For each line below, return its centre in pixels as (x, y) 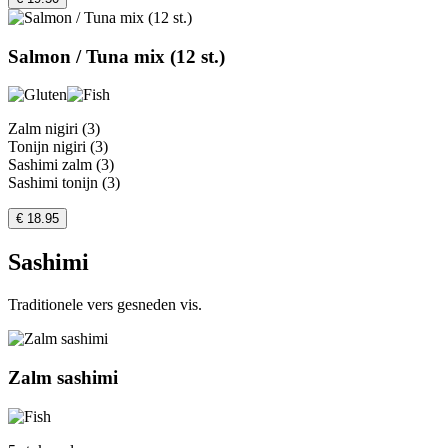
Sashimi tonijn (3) (64, 183)
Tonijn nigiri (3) (58, 147)
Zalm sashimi (63, 377)
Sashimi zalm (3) (61, 165)
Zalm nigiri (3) (54, 129)
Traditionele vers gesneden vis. (105, 305)
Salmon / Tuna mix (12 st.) (116, 56)
